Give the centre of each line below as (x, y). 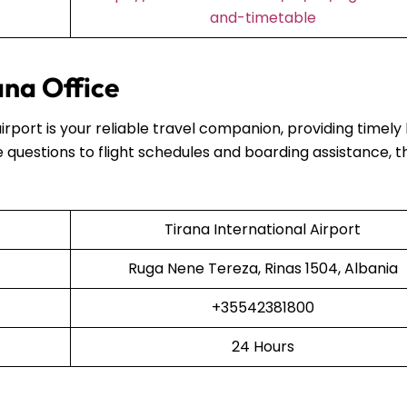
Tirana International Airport (263, 229)
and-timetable (263, 17)
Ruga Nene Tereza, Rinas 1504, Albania (263, 268)
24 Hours (263, 346)
